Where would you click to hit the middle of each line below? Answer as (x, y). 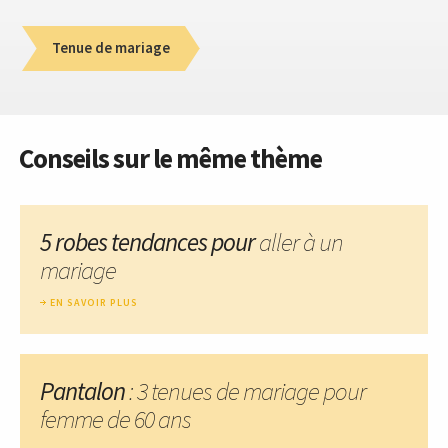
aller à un (301, 241)
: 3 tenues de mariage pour (245, 390)
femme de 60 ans (115, 418)
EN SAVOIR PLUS (94, 302)
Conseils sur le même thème (170, 157)
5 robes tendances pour (149, 241)
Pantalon (82, 390)
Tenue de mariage (111, 48)
